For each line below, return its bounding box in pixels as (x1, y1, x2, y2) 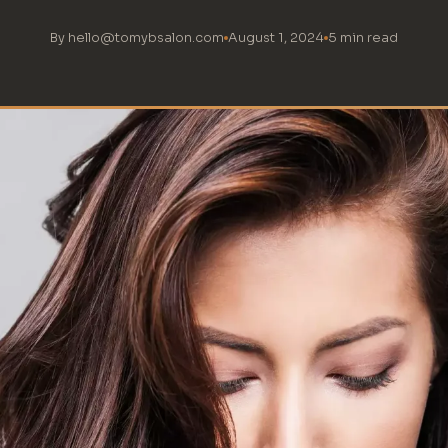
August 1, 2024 (228, 30, 324, 46)
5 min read (328, 30, 398, 46)
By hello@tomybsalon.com (50, 30, 224, 46)
